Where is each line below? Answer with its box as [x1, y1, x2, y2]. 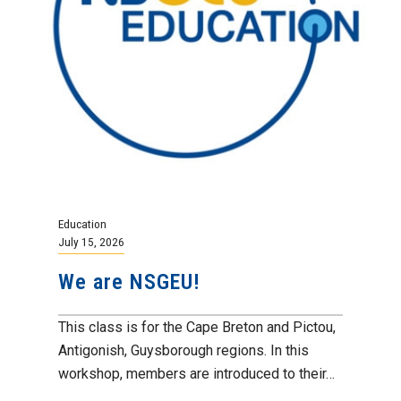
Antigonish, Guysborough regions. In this [58, 342, 309, 360]
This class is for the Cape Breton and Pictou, [58, 319, 336, 337]
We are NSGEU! [58, 269, 200, 295]
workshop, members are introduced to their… [58, 365, 335, 383]
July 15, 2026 [58, 235, 124, 250]
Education [58, 217, 107, 232]
